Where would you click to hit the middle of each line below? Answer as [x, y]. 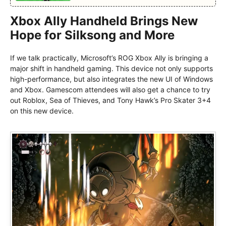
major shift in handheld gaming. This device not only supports [111, 69]
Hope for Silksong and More [92, 35]
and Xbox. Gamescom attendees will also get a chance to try [110, 90]
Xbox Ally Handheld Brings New [104, 21]
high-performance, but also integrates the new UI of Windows [111, 79]
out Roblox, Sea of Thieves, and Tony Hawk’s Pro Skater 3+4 [110, 100]
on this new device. [42, 111]
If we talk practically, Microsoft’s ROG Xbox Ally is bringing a [109, 58]
